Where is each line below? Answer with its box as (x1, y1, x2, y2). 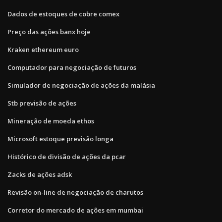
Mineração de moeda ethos (7, 116, 94, 125)
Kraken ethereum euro (7, 45, 79, 54)
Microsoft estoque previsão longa (7, 134, 113, 143)
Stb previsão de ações (7, 98, 76, 108)
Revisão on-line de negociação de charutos (7, 187, 143, 197)
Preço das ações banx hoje (7, 27, 91, 36)
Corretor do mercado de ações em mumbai (7, 205, 143, 215)
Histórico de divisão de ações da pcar (7, 152, 126, 161)
